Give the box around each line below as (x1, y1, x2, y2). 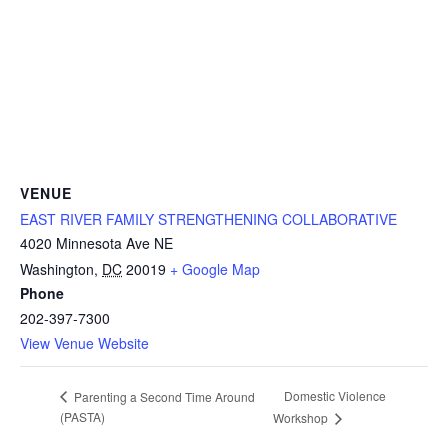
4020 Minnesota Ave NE (20, 232, 173, 253)
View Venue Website (20, 332, 149, 353)
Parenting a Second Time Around (71, 387, 255, 405)
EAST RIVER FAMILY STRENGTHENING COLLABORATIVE (20, 208, 397, 229)
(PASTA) (60, 407, 105, 425)
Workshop (272, 408, 331, 426)
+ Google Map (170, 258, 260, 279)
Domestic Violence (283, 387, 386, 405)
